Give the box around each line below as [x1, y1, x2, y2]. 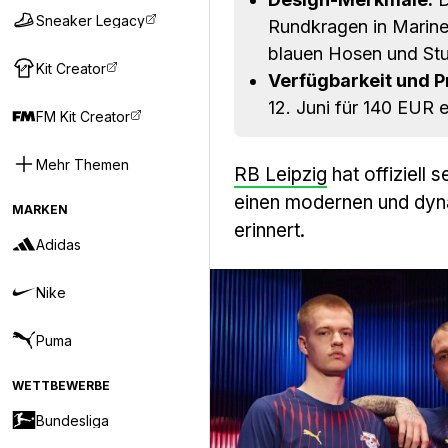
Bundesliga [36, 411, 109, 429]
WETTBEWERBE [12, 378, 110, 393]
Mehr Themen [36, 155, 129, 173]
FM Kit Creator [36, 107, 130, 125]
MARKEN [12, 202, 68, 217]
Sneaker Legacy [36, 11, 145, 29]
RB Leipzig [234, 163, 327, 186]
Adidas [36, 235, 81, 253]
